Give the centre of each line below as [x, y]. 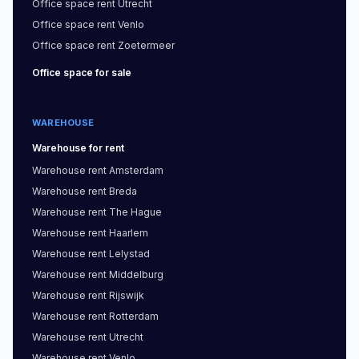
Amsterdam [136, 170]
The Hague [135, 212]
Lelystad [129, 254]
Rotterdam [134, 316]
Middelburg [136, 274]
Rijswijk [127, 295]
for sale [113, 73]
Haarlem [129, 233]
